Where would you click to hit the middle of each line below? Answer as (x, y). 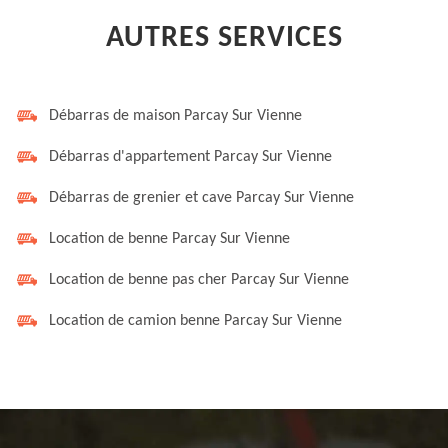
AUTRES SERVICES (224, 38)
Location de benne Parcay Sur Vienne (169, 239)
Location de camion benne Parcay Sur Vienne (195, 321)
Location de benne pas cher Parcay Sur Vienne (199, 280)
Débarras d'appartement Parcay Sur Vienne (190, 157)
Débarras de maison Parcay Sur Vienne (175, 116)
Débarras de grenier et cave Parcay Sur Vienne (201, 198)
